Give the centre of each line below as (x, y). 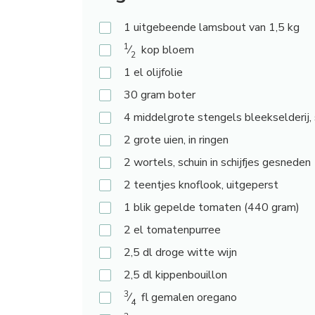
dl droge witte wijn (190, 253)
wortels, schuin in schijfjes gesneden (222, 163)
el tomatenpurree (177, 230)
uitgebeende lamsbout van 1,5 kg (217, 28)
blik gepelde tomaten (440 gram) (217, 208)
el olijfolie (158, 73)
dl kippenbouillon (185, 275)
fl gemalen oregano (189, 298)
